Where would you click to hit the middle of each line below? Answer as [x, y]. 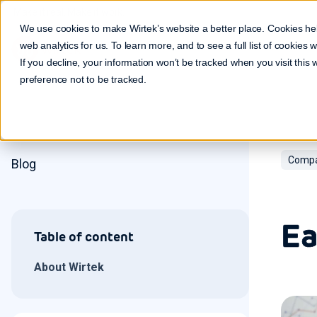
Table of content [84, 237]
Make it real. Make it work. [68, 12]
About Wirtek [69, 267]
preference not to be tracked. [83, 79]
